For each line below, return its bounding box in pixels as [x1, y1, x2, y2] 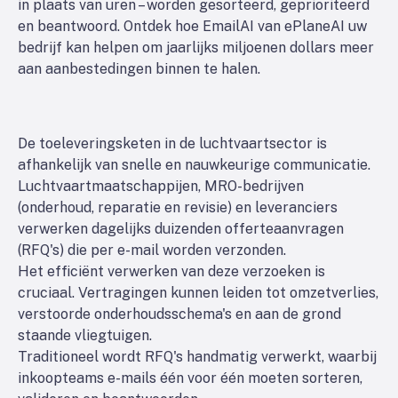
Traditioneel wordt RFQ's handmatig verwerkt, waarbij [18, 348, 377, 365]
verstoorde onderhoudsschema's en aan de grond [18, 306, 341, 322]
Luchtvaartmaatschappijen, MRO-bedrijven [18, 178, 304, 195]
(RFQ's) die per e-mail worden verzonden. [18, 242, 286, 259]
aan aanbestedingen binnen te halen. [18, 60, 260, 77]
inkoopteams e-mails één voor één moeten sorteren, [18, 370, 362, 386]
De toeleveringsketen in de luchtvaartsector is [18, 135, 327, 152]
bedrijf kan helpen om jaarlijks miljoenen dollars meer [18, 39, 374, 56]
